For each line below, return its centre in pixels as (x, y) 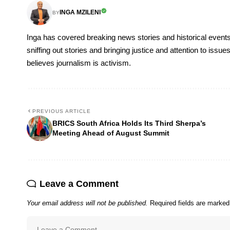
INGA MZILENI (80, 12)
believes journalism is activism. (79, 63)
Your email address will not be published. (87, 203)
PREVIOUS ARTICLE (62, 111)
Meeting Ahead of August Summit (111, 133)
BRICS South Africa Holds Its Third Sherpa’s (129, 123)
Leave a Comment (79, 184)
